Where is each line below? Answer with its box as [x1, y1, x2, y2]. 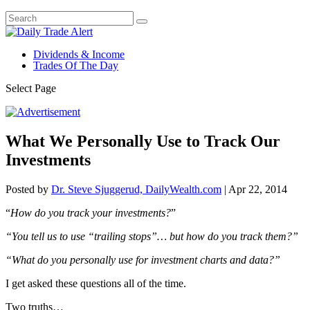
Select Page [6, 82, 56, 94]
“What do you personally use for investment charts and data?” [6, 253, 280, 266]
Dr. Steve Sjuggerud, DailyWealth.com [51, 183, 221, 195]
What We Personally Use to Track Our [6, 131, 280, 150]
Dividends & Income [33, 48, 125, 60]
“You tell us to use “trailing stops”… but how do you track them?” [6, 230, 298, 242]
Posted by [6, 183, 51, 195]
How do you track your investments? [10, 206, 171, 219]
